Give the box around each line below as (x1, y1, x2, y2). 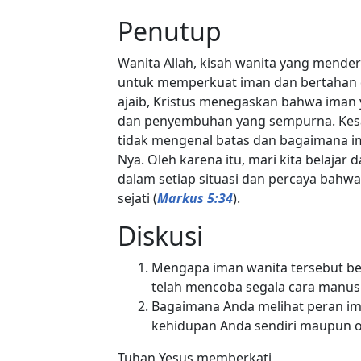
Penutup (118, 13, 222, 48)
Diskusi (118, 218, 203, 253)
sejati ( (118, 189, 157, 207)
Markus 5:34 (157, 189, 233, 207)
